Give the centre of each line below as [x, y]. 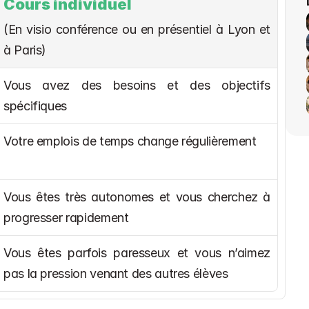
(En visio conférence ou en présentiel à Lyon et [137, 29]
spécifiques [36, 106]
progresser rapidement [66, 218]
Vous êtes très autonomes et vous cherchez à [137, 197]
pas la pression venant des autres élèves [116, 273]
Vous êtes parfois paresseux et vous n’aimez [137, 253]
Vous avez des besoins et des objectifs [137, 85]
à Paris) [25, 50]
